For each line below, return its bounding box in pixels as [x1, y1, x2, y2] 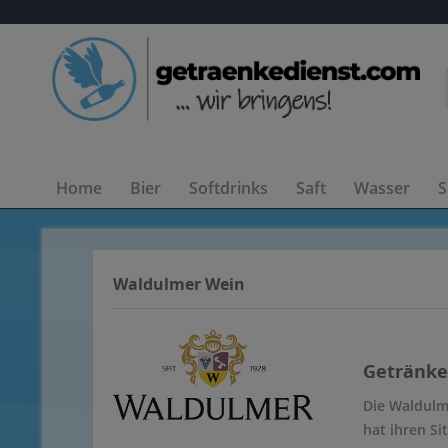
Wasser [354, 177, 410, 199]
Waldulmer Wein [113, 273, 245, 295]
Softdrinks [189, 177, 268, 199]
